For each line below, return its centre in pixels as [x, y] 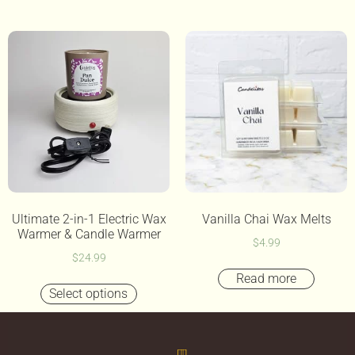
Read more [266, 278]
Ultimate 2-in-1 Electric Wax [89, 219]
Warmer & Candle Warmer [89, 235]
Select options [89, 293]
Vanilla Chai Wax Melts [266, 219]
